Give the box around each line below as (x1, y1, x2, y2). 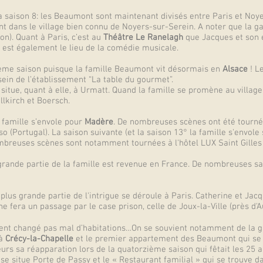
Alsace (222, 64, 248, 75)
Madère (85, 117, 113, 127)
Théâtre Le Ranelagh (101, 32, 183, 43)
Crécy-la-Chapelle (5, 234, 73, 244)
